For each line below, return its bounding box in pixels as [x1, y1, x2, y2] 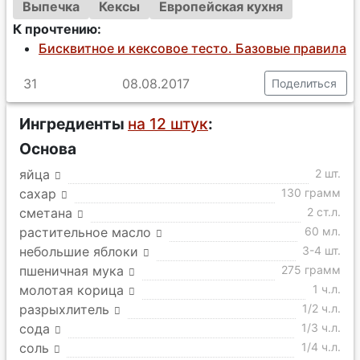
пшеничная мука [19, 263, 124, 279]
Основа [19, 139, 76, 158]
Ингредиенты [19, 114, 128, 133]
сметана [19, 205, 72, 221]
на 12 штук [128, 114, 208, 133]
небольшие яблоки [19, 243, 138, 260]
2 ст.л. [307, 205, 341, 219]
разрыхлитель [19, 301, 109, 317]
